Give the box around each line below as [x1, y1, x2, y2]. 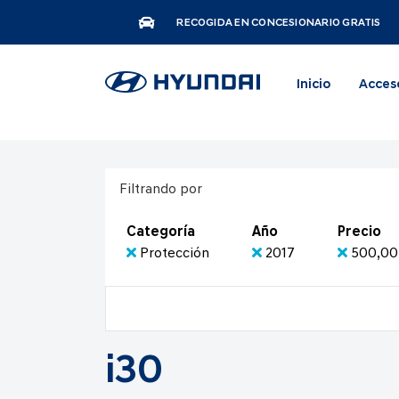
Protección [140, 247, 209, 261]
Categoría [126, 225, 195, 240]
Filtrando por [119, 183, 202, 197]
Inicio [296, 78, 330, 92]
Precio [338, 225, 381, 240]
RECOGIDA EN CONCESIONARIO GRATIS [176, 18, 381, 28]
